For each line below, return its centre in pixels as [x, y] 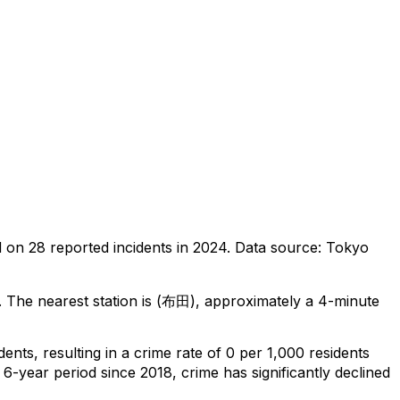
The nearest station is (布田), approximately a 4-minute [191, 300]
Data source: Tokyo [302, 247]
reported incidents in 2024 [136, 247]
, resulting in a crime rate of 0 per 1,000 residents [202, 352]
